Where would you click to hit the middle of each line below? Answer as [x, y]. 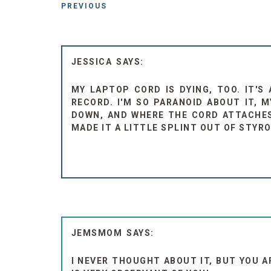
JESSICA [92, 62]
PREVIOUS [84, 6]
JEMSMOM [97, 233]
